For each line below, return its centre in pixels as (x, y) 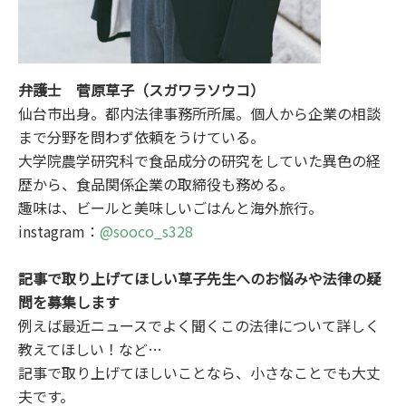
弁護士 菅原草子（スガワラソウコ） (141, 90)
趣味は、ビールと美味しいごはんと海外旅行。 (170, 208)
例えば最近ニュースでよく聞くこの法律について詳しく (199, 326)
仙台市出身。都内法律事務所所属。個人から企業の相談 (199, 114)
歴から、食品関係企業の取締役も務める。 (156, 184)
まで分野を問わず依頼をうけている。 (141, 137)
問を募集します (69, 302)
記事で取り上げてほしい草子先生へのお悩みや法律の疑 (199, 279)
